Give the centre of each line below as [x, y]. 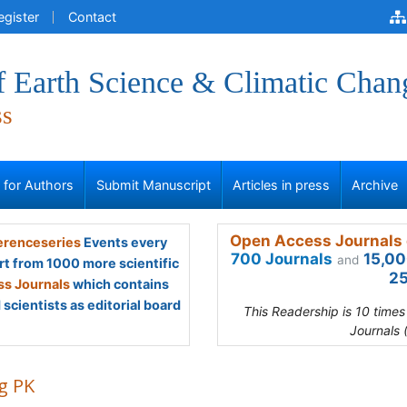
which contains [119, 284]
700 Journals [282, 259]
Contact [92, 17]
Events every [124, 242]
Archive [375, 185]
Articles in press [281, 185]
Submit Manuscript [153, 185]
